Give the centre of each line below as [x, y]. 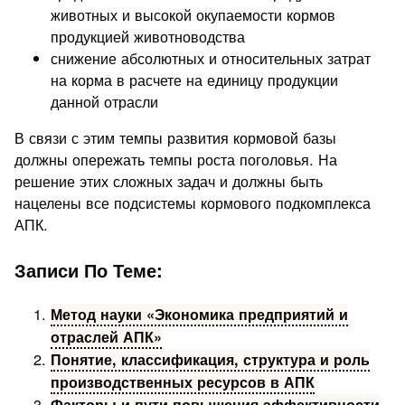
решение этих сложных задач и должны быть [169, 180]
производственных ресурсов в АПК [183, 382]
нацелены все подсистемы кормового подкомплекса [193, 202]
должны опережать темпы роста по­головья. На [176, 159]
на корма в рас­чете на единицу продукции [195, 79]
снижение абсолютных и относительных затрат [211, 57]
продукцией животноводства [148, 36]
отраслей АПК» [107, 337]
